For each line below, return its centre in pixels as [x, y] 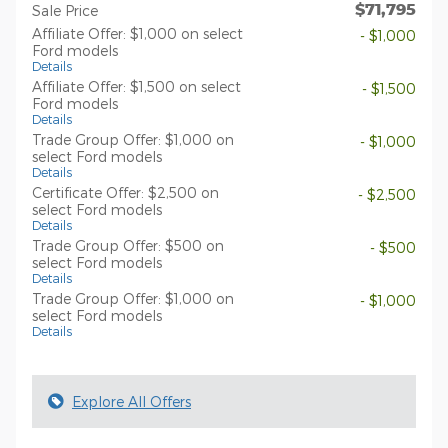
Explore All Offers [131, 402]
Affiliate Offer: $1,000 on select [137, 34]
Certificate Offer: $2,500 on [125, 193]
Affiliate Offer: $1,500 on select [136, 87]
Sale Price [65, 11]
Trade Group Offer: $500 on [128, 246]
